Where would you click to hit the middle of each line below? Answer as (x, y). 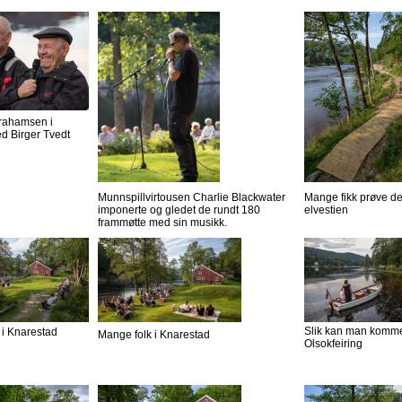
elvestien (326, 210)
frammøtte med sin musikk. (162, 223)
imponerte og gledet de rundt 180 (179, 210)
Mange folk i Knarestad (154, 335)
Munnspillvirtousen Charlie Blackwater (192, 198)
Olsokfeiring (333, 344)
